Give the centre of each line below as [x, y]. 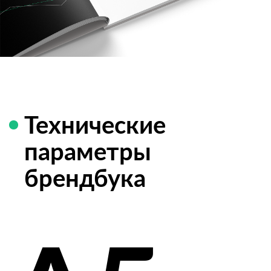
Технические [95, 124]
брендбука [85, 178]
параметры [88, 151]
